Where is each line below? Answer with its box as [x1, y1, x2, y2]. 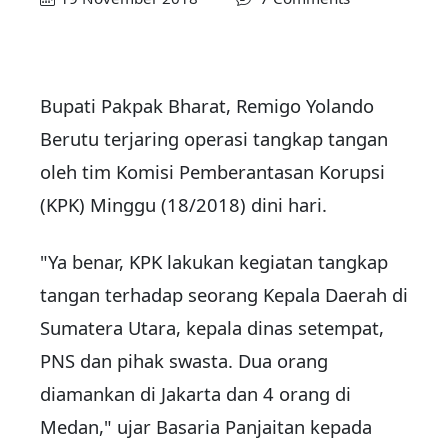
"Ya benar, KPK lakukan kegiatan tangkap [40, 249, 388, 275]
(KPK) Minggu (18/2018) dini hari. [40, 192, 327, 218]
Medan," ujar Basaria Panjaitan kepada [40, 414, 372, 440]
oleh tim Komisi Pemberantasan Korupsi [40, 159, 385, 185]
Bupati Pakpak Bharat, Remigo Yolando [40, 93, 374, 119]
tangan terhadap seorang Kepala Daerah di [40, 282, 408, 308]
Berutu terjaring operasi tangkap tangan [40, 126, 388, 152]
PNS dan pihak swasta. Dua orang [40, 348, 328, 374]
